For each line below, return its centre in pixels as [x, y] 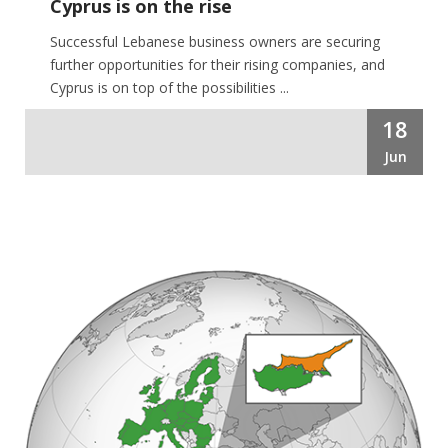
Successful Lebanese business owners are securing [215, 41]
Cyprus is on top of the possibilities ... [169, 87]
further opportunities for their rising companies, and [217, 64]
